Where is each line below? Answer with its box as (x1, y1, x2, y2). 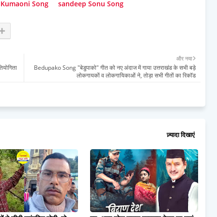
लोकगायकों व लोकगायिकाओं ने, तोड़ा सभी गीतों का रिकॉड (77, 71, 196, 79)
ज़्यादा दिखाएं (167, 130, 195, 139)
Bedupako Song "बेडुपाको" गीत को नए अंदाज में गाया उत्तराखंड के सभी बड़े (34, 63, 196, 72)
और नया (176, 54, 192, 62)
